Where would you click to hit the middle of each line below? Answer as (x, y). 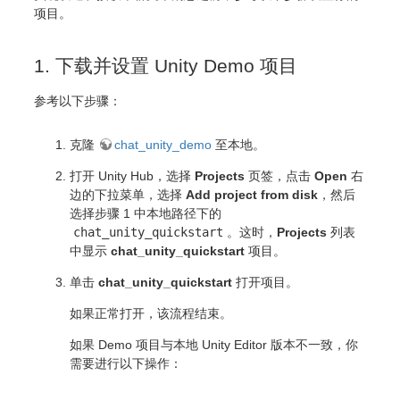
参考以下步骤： (78, 100)
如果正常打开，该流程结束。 (151, 313)
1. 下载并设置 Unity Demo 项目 (166, 65)
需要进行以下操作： (126, 363)
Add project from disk (252, 194)
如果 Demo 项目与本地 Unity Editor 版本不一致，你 (214, 344)
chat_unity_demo (163, 144)
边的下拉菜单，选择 (128, 194)
